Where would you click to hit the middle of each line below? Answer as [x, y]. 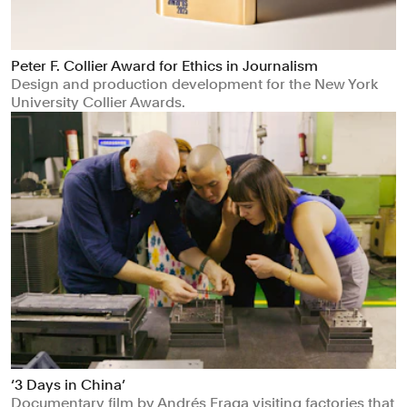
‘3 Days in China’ [68, 385]
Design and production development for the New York [194, 84]
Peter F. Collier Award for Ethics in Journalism [164, 66]
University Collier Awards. [98, 103]
